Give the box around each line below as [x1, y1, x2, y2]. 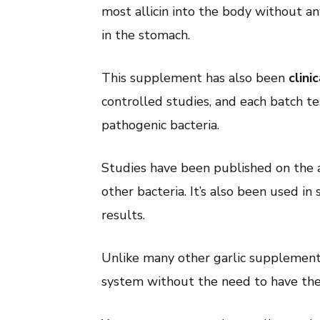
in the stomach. [101, 26, 190, 44]
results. [101, 206, 145, 224]
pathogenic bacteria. [101, 116, 219, 134]
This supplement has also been [101, 69, 289, 86]
